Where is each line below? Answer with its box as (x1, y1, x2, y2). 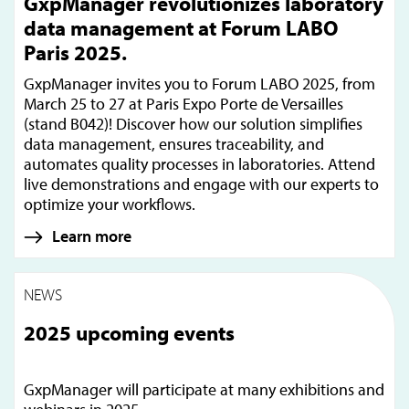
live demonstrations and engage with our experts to (24, 173, 379, 195)
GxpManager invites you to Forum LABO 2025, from (24, 73, 375, 95)
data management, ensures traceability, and (24, 133, 324, 155)
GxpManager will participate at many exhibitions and (24, 379, 384, 401)
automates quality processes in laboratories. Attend (24, 153, 375, 175)
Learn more (52, 225, 131, 247)
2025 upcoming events (24, 320, 235, 347)
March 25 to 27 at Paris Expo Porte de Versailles (24, 93, 343, 115)
